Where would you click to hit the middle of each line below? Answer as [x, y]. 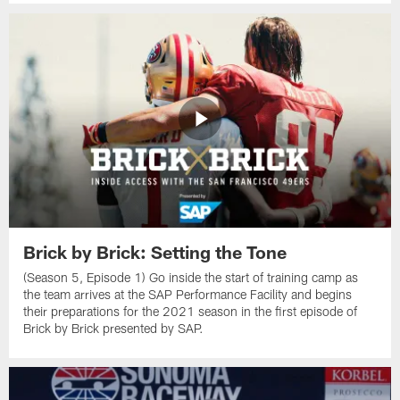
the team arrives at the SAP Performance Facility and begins [188, 294]
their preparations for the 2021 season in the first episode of [191, 311]
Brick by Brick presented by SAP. [114, 328]
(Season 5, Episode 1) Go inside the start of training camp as [191, 277]
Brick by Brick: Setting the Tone [155, 251]
